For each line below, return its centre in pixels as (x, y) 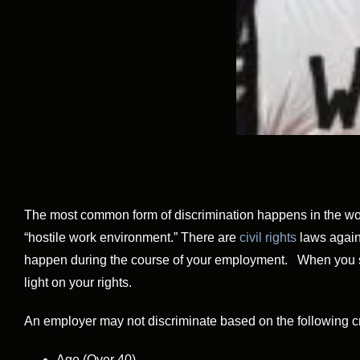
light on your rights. (78, 282)
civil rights (268, 237)
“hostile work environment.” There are (132, 237)
